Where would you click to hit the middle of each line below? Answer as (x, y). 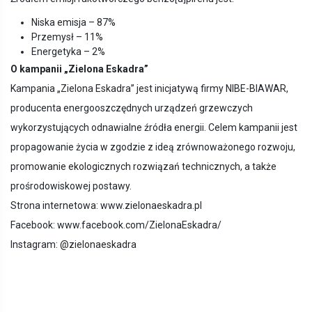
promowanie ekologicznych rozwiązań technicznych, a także (143, 166)
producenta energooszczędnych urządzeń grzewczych (132, 108)
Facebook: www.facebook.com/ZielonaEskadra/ (116, 225)
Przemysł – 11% (67, 37)
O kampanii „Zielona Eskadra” (79, 69)
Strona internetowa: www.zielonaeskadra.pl (106, 205)
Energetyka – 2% (68, 52)
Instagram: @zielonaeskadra (76, 244)
